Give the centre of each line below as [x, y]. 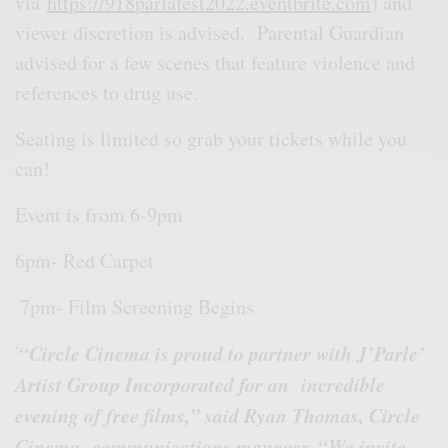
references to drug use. [107, 92]
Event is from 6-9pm [99, 214]
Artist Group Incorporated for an [155, 383]
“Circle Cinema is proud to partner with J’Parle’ [222, 352]
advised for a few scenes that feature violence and [219, 62]
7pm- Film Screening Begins [137, 306]
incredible [340, 383]
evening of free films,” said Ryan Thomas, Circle [218, 414]
